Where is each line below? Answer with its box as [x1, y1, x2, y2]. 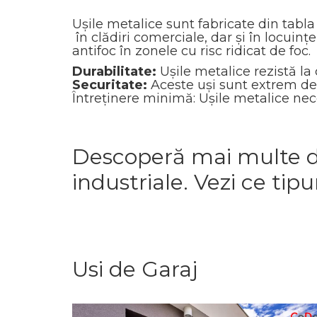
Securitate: [72, 77, 147, 93]
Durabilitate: [72, 64, 156, 79]
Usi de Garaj [72, 256, 197, 282]
